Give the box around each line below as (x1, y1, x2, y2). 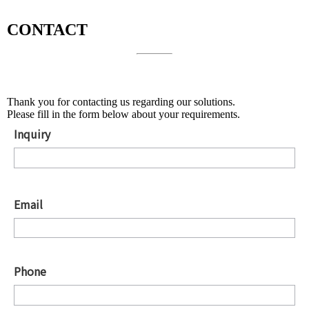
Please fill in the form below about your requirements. (7, 108, 240, 121)
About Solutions (7, 69, 68, 80)
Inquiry (14, 126, 50, 143)
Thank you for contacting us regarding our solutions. (7, 96, 235, 108)
